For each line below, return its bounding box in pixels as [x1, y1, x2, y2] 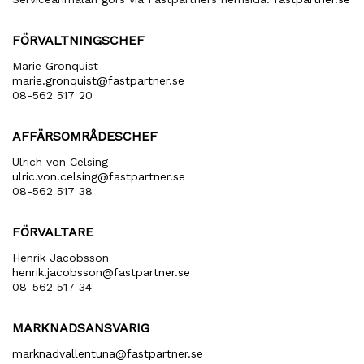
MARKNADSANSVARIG [12, 320, 149, 336]
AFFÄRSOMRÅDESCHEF [12, 128, 158, 144]
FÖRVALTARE [12, 224, 93, 240]
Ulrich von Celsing [12, 155, 108, 168]
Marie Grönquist [12, 59, 98, 72]
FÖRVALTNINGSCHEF [12, 32, 145, 48]
